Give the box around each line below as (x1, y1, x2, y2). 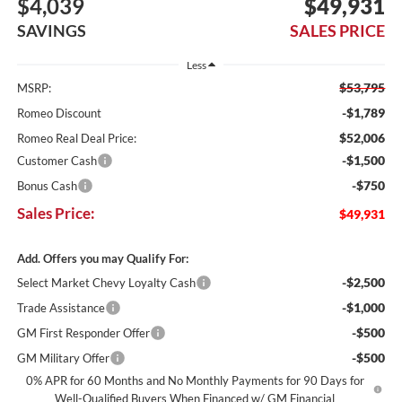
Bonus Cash (16, 179, 77, 194)
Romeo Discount (16, 106, 101, 121)
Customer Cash (16, 153, 97, 169)
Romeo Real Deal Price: (16, 131, 136, 146)
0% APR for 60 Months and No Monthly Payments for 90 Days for (25, 373, 364, 389)
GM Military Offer (16, 351, 109, 366)
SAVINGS (16, 21, 86, 41)
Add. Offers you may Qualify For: (16, 251, 188, 267)
